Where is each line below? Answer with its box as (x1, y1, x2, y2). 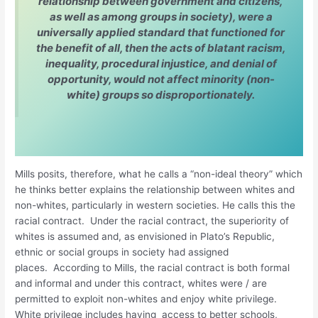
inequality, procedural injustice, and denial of (45, 57, 277, 71)
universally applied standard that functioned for (37, 26, 285, 40)
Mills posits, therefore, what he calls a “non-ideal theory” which (15, 168, 303, 180)
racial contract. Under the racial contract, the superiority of (15, 214, 290, 226)
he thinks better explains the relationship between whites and (15, 183, 295, 195)
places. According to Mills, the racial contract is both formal (15, 261, 290, 273)
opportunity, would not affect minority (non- (47, 72, 275, 87)
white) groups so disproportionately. (67, 88, 255, 102)
